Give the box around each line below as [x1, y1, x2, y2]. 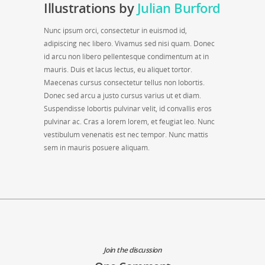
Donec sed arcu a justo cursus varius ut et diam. [44, 91, 201, 101]
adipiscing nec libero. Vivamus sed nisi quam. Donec [44, 38, 215, 49]
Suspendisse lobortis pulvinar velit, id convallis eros [44, 104, 212, 114]
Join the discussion [103, 245, 162, 255]
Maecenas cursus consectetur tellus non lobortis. [44, 77, 205, 88]
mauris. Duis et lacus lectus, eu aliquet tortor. [44, 64, 192, 75]
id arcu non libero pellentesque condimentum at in [44, 51, 209, 62]
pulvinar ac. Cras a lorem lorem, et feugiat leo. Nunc [44, 117, 215, 127]
